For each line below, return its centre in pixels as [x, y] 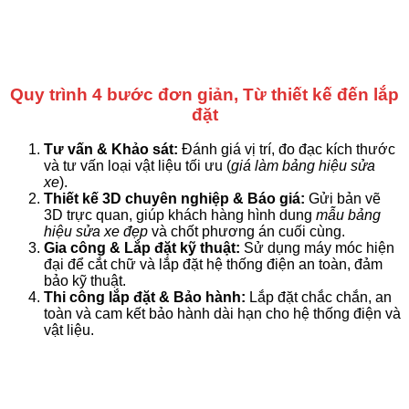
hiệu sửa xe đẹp [96, 232]
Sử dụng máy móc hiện [317, 248]
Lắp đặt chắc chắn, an [319, 298]
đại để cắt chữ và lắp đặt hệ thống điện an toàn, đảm [213, 265]
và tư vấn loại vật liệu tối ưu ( [137, 166]
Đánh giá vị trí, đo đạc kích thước [287, 150]
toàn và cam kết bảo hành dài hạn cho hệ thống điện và [222, 314]
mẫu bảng [348, 215]
